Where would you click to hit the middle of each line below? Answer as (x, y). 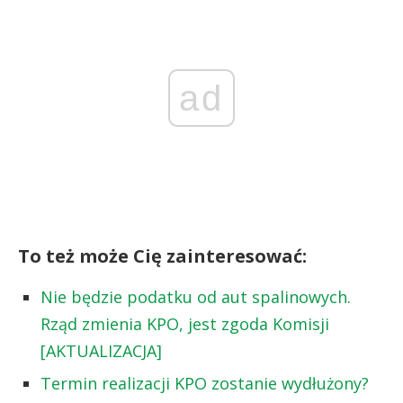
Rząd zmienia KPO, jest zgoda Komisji (185, 323)
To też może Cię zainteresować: (162, 255)
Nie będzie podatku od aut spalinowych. (196, 296)
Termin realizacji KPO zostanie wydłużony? (205, 383)
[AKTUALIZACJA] (101, 350)
